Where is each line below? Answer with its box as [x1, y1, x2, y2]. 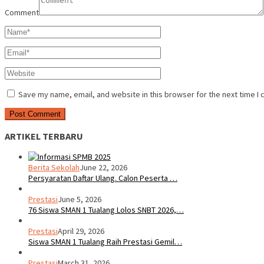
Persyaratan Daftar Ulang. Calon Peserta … [28, 173, 177, 184]
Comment [5, 7, 39, 18]
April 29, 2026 [58, 226, 104, 237]
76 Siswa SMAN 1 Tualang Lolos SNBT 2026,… [28, 204, 184, 216]
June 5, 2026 [58, 194, 101, 205]
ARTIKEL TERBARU [5, 130, 83, 142]
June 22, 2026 [80, 162, 127, 173]
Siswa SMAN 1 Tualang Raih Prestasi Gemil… [28, 236, 182, 247]
